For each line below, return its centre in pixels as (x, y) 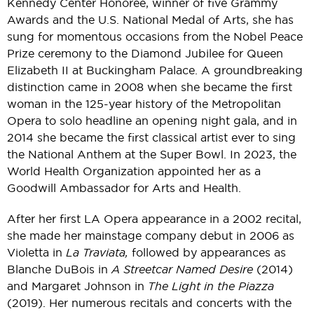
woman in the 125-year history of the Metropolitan (144, 104)
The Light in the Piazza (211, 286)
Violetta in (36, 253)
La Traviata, (97, 253)
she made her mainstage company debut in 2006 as (151, 236)
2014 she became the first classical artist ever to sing (151, 138)
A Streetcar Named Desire (182, 269)
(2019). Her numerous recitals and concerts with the (149, 303)
